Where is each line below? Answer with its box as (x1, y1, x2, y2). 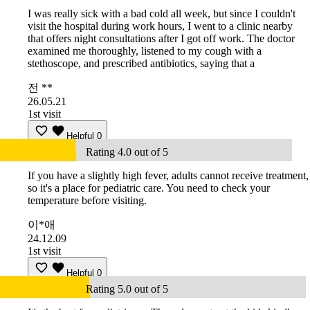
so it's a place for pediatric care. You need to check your (28, 182, 270, 194)
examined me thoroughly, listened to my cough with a (28, 45, 262, 57)
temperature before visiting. (28, 194, 147, 207)
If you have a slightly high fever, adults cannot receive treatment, (28, 170, 309, 182)
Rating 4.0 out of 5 (86, 146, 168, 158)
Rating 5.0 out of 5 (86, 283, 168, 295)
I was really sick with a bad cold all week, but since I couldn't (28, 8, 295, 20)
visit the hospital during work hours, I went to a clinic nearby (28, 20, 293, 33)
